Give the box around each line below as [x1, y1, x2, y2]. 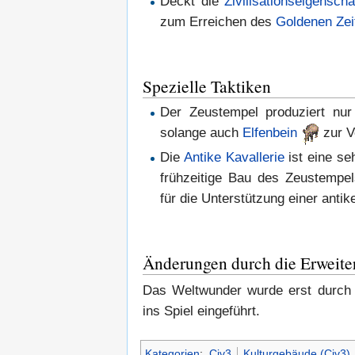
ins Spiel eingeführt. [143, 303, 260, 319]
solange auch [160, 125, 243, 141]
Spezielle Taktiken [143, 74, 271, 97]
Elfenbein [242, 125, 298, 141]
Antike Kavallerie [184, 149, 284, 165]
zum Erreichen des [160, 13, 277, 29]
